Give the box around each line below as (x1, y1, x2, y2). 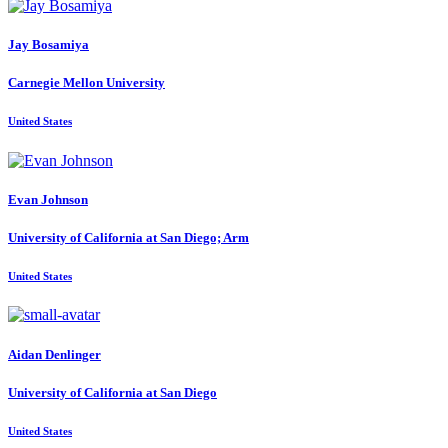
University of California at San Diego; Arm (8, 229, 249, 245)
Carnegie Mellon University (8, 75, 165, 91)
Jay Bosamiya (8, 37, 89, 53)
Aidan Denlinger (8, 346, 101, 362)
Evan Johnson (8, 191, 88, 207)
